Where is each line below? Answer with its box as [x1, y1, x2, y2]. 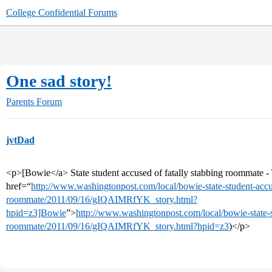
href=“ [6, 181, 31, 191]
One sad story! [6, 72, 112, 90]
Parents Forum [6, 97, 62, 107]
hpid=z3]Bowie [6, 208, 66, 218]
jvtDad [6, 135, 35, 145]
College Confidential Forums [6, 7, 117, 18]
